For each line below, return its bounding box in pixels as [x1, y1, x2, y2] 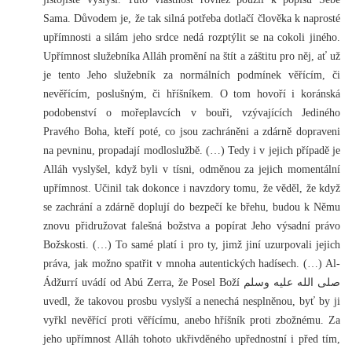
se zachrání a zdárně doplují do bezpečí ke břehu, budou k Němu [43, 200, 340, 213]
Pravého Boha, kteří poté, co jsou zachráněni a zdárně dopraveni [43, 124, 340, 137]
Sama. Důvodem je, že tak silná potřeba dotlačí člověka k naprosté [43, 11, 340, 24]
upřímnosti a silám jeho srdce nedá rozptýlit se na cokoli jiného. [43, 30, 340, 43]
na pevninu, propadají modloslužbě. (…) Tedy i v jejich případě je [43, 143, 340, 156]
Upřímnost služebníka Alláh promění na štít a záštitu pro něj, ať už [43, 49, 340, 62]
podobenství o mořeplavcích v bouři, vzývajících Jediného [43, 105, 340, 119]
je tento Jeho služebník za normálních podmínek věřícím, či [43, 68, 340, 81]
